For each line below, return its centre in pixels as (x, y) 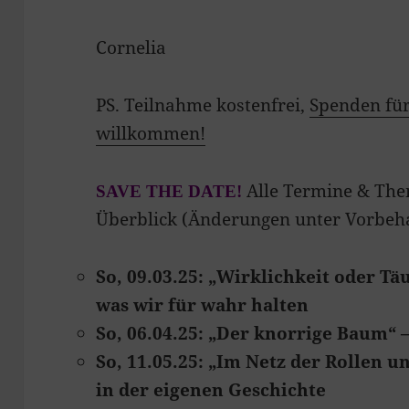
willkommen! (151, 133)
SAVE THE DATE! (169, 191)
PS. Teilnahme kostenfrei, (203, 105)
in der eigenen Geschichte (211, 389)
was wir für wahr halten (203, 304)
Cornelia (131, 47)
